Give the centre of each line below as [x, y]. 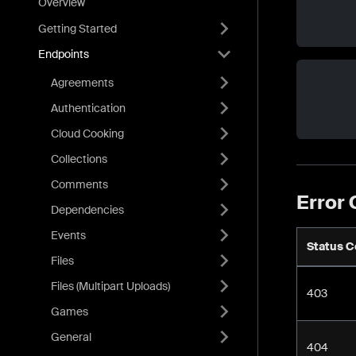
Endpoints [64, 54]
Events [68, 235]
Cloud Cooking [87, 133]
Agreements [82, 82]
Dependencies [87, 209]
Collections [79, 159]
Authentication [88, 108]
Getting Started [77, 28]
